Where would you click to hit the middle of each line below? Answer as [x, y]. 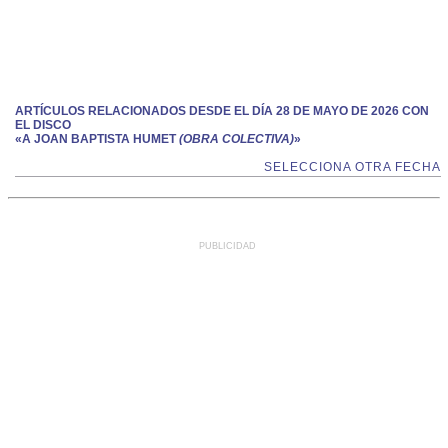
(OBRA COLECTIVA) [235, 139]
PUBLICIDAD [227, 246]
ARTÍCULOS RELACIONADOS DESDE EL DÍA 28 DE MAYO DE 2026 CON [222, 111]
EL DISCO [43, 125]
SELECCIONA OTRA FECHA [352, 167]
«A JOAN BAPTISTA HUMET [95, 139]
